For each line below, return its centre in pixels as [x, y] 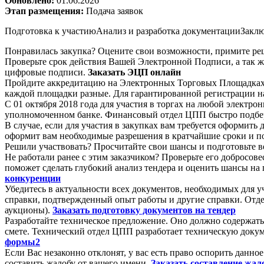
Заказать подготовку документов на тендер [144, 210]
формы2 [22, 242]
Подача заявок [115, 11]
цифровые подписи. [46, 72]
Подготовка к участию [50, 31]
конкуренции [33, 178]
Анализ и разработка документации [168, 31]
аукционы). [29, 210]
